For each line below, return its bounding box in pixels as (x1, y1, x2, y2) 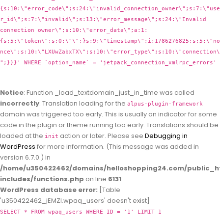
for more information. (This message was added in (35, 142, 199, 152)
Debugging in (145, 131, 188, 141)
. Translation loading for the (39, 99, 127, 109)
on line (84, 174, 108, 184)
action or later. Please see (58, 131, 145, 141)
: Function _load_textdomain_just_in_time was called (24, 88, 194, 98)
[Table (98, 185, 120, 195)
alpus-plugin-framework (127, 100, 203, 108)
